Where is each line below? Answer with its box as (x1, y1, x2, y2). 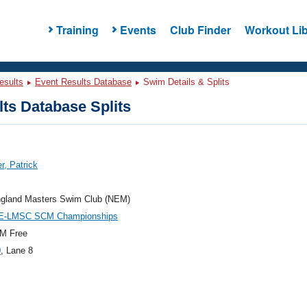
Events (119, 21, 156, 38)
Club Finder (169, 21, 231, 38)
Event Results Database (35, 77, 132, 87)
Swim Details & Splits (140, 77, 230, 87)
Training (56, 21, 99, 38)
